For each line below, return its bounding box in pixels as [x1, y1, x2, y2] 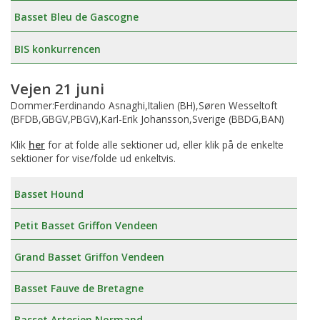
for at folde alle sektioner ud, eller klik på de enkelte [45, 138, 284, 152]
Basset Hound [14, 186, 84, 201]
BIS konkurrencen [14, 41, 101, 56]
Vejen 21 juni [11, 78, 104, 99]
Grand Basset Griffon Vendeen [14, 249, 164, 264]
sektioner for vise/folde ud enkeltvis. [11, 151, 176, 166]
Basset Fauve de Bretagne [14, 281, 144, 296]
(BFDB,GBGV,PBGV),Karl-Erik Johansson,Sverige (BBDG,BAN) [11, 112, 284, 126]
